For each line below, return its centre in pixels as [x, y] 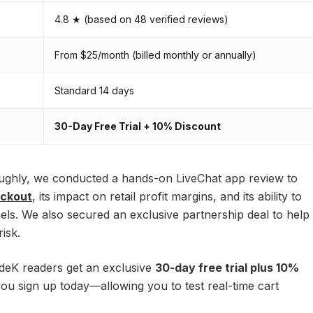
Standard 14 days [94, 91]
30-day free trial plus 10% [227, 268]
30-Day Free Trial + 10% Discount [138, 126]
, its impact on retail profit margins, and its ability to [167, 197]
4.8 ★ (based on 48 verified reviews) [141, 20]
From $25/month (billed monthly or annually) [155, 55]
